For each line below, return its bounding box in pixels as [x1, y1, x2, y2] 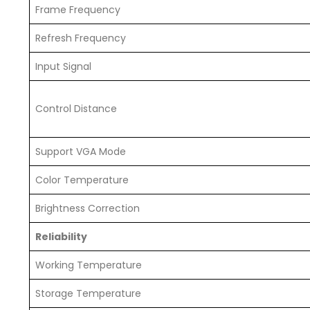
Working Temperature [35, 258, 142, 273]
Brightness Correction [35, 201, 140, 216]
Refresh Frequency [35, 31, 126, 46]
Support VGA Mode [35, 145, 126, 159]
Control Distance [35, 102, 117, 116]
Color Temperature [35, 173, 129, 188]
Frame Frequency [35, 3, 120, 17]
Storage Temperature [35, 286, 141, 301]
